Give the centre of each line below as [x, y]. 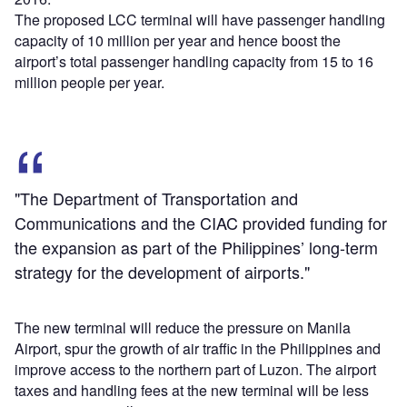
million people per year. [89, 82]
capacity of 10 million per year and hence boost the [178, 40]
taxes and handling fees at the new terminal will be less [192, 390]
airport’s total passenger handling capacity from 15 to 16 [194, 61]
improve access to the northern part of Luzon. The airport [195, 369]
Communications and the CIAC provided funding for [201, 222]
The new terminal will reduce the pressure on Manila [183, 327]
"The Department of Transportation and [156, 198]
